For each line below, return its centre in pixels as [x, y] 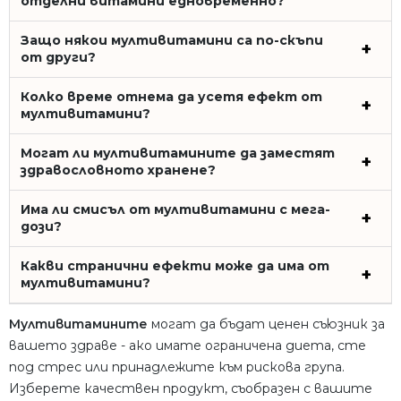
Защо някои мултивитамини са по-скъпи [172, 40]
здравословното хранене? [118, 170]
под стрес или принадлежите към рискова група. [177, 367]
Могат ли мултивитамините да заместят [178, 153]
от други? [58, 57]
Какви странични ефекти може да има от [175, 265]
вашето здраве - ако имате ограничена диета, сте [188, 345]
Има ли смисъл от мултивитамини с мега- [175, 209]
